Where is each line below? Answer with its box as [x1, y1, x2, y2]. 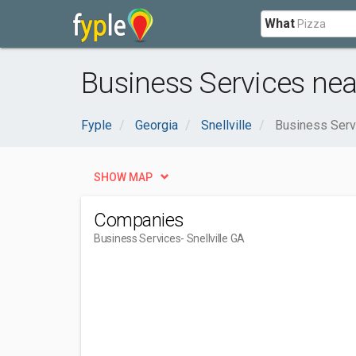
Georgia [135, 118, 178, 133]
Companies [94, 209, 184, 231]
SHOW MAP [94, 171, 153, 184]
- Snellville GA [180, 232, 246, 245]
